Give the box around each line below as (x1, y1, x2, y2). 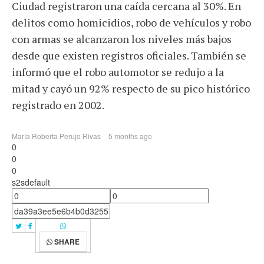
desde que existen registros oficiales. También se (12, 48, 246, 62)
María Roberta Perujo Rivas (12, 131, 101, 141)
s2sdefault (12, 176, 50, 188)
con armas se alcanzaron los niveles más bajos (12, 32, 232, 46)
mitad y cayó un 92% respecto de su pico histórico (12, 81, 250, 95)
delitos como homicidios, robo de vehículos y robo (12, 15, 251, 29)
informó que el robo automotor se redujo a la (12, 65, 224, 79)
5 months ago (108, 131, 152, 141)
